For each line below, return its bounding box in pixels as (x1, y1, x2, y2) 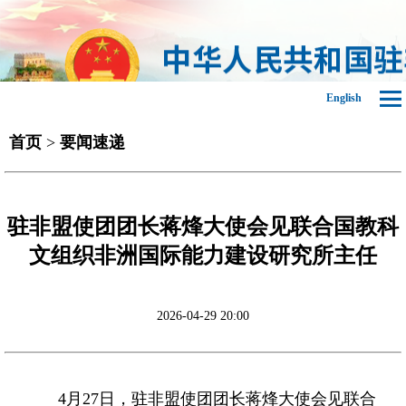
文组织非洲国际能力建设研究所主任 (29, 243, 377, 267)
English (326, 92, 362, 105)
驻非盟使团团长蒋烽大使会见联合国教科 (7, 214, 399, 238)
